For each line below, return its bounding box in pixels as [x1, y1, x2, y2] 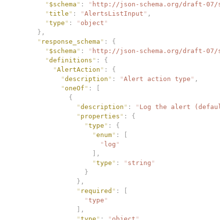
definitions [49, 56, 92, 64]
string [128, 159, 151, 166]
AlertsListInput [84, 9, 143, 17]
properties [81, 112, 120, 120]
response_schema [41, 37, 100, 45]
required [81, 187, 112, 194]
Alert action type [124, 75, 191, 82]
